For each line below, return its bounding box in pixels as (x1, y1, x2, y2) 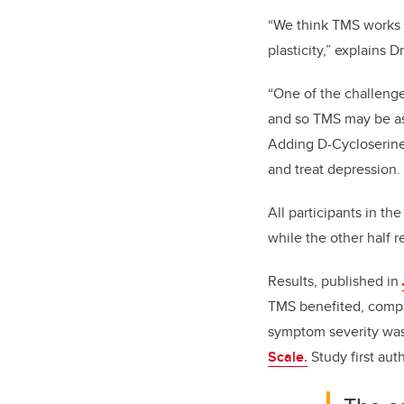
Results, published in (268, 270, 402, 291)
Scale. (268, 345, 308, 367)
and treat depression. (268, 158, 400, 179)
